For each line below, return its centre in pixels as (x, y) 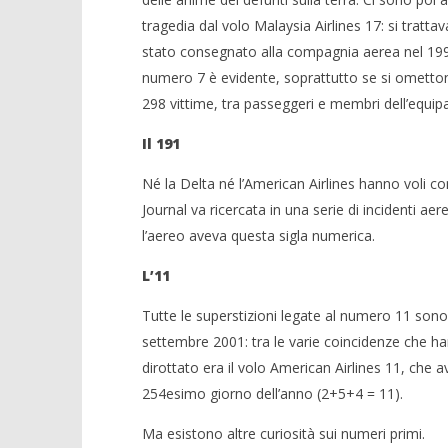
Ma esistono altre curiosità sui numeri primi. (283, 433)
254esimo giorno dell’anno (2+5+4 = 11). (272, 393)
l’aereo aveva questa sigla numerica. (258, 235)
